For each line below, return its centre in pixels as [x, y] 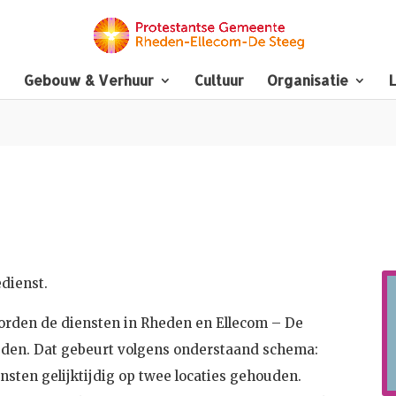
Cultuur [219, 80]
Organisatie [308, 80]
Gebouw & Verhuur [89, 80]
